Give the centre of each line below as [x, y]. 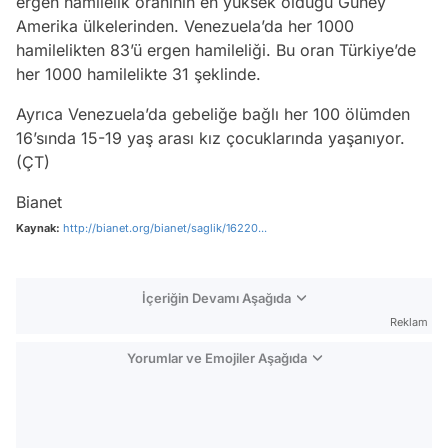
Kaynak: [38, 228]
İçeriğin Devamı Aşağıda [216, 298]
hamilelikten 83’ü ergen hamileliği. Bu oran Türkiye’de [216, 50]
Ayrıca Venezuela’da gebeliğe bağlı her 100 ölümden [213, 114]
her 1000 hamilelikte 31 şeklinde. [138, 74]
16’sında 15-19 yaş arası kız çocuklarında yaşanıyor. [210, 138]
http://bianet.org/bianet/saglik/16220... [165, 228]
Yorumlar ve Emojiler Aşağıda [216, 358]
